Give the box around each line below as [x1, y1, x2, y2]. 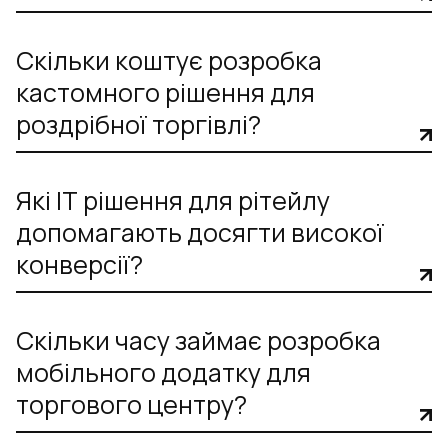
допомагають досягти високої [16, 215, 384, 251]
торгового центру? [16, 387, 247, 423]
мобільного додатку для [16, 355, 311, 391]
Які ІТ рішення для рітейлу [16, 183, 330, 219]
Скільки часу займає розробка [16, 323, 381, 359]
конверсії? [16, 247, 143, 283]
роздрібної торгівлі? [16, 107, 261, 143]
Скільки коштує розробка [16, 43, 322, 79]
